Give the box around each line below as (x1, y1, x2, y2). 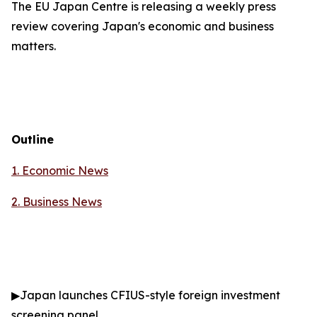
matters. (11, 39, 56, 53)
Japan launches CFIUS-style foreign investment (20, 288, 280, 302)
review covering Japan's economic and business (11, 19, 274, 33)
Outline (11, 132, 54, 146)
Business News (23, 195, 102, 209)
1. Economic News (11, 163, 108, 178)
